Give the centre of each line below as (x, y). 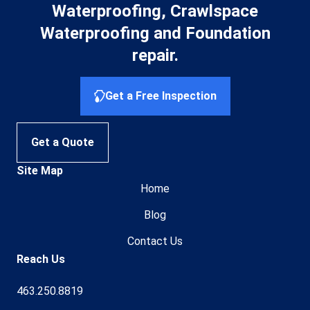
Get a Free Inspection (161, 95)
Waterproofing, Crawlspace (155, 11)
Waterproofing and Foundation (155, 34)
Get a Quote (63, 142)
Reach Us (41, 259)
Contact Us (155, 241)
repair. (155, 56)
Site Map (40, 170)
